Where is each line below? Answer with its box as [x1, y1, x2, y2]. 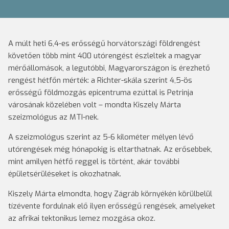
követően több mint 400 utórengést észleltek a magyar [8, 51, 201, 61]
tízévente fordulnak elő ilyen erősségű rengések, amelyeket [8, 201, 215, 211]
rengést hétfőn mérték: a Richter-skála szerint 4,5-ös [8, 75, 192, 85]
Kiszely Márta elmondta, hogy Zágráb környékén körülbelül [8, 189, 212, 199]
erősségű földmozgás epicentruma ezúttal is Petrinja [8, 87, 193, 98]
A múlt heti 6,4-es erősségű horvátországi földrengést [8, 38, 200, 49]
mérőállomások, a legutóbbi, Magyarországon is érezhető [8, 63, 210, 73]
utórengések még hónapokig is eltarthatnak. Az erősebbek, [8, 144, 212, 154]
